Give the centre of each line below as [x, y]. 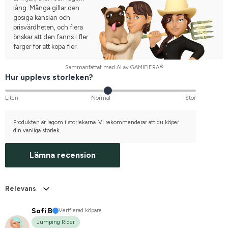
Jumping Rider [56, 222]
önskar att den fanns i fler [51, 37]
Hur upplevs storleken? [49, 77]
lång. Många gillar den [46, 8]
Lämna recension [63, 155]
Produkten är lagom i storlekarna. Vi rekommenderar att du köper [96, 122]
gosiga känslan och [42, 17]
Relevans [21, 188]
